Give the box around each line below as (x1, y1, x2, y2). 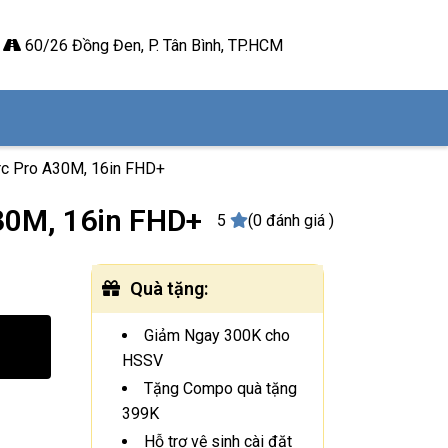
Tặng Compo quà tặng (144, 378, 298, 398)
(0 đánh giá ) (248, 210, 334, 230)
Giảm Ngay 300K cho (144, 325, 291, 345)
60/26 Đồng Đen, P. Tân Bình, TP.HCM (20, 35, 283, 55)
